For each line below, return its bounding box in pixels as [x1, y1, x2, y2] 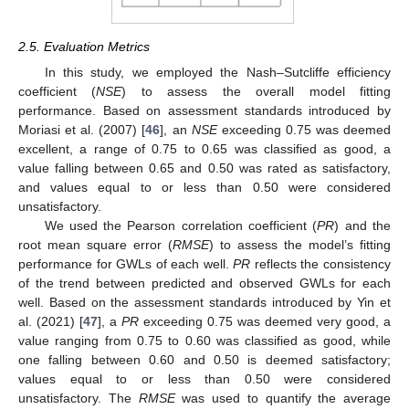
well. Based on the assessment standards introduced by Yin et [18, 294, 391, 309]
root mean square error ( [18, 236, 173, 252]
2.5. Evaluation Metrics [18, 38, 150, 54]
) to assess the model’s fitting [209, 236, 391, 252]
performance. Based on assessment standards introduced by [18, 102, 391, 118]
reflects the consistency [250, 256, 392, 271]
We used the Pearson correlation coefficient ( [44, 217, 318, 233]
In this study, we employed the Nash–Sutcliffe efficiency [44, 64, 391, 79]
